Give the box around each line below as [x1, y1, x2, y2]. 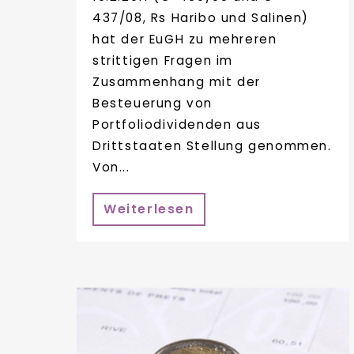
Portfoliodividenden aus [92, 116, 262, 134]
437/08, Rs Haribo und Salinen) [92, 9, 310, 27]
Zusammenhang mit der [92, 73, 262, 91]
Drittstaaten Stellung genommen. [92, 137, 332, 155]
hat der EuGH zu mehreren [92, 31, 277, 48]
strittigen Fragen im [92, 52, 234, 70]
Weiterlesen [104, 199, 194, 218]
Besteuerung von [92, 95, 213, 112]
